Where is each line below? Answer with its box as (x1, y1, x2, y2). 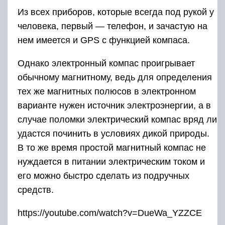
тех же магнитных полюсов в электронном (18, 86, 196, 97)
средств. (18, 185, 54, 195)
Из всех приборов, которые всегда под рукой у (18, 7, 214, 18)
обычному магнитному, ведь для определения (18, 72, 212, 83)
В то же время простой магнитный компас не (18, 143, 206, 153)
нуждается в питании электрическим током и (18, 157, 205, 167)
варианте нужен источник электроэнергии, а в (18, 100, 211, 111)
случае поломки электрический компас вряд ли (18, 115, 217, 125)
